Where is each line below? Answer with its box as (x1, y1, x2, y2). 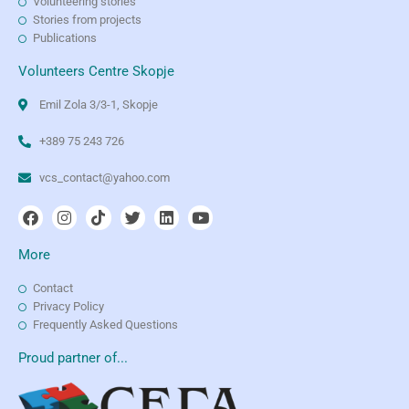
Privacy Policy (33, 299, 105, 314)
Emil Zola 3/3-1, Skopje (38, 98, 158, 112)
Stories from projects (33, 13, 142, 27)
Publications (33, 31, 98, 46)
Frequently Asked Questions (33, 318, 179, 332)
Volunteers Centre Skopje (18, 63, 174, 80)
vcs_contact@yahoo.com (38, 171, 170, 185)
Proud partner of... (18, 350, 128, 367)
